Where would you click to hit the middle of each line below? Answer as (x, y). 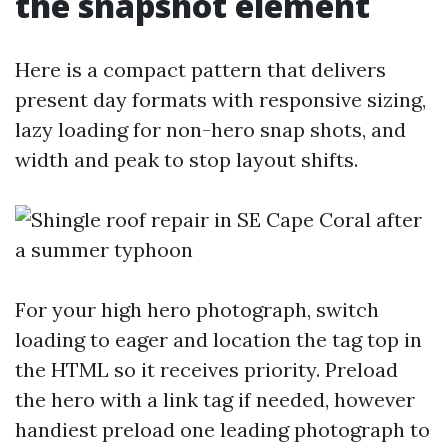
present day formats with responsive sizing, (220, 99)
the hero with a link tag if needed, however (215, 399)
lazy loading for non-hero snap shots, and (210, 129)
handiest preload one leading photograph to (222, 429)
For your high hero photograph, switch (197, 309)
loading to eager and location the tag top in (218, 339)
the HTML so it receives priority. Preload (206, 369)
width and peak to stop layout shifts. (186, 159)
